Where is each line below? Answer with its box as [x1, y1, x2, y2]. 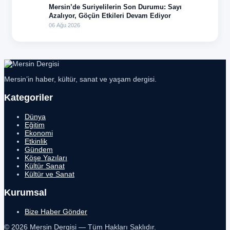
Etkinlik [25, 137, 47, 145]
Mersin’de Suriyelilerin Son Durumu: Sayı [49, 3, 182, 11]
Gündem [25, 145, 53, 154]
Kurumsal [4, 187, 47, 198]
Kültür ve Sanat [25, 169, 74, 178]
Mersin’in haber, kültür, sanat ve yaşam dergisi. [4, 74, 157, 83]
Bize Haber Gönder [25, 207, 87, 216]
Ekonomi [25, 128, 53, 137]
